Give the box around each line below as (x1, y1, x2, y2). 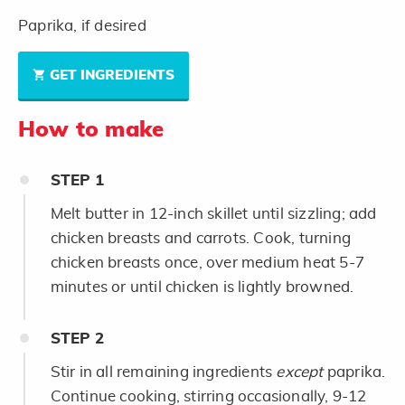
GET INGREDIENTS (50, 69, 174, 83)
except (276, 364, 327, 381)
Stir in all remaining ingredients (50, 364, 277, 381)
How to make (18, 119, 165, 142)
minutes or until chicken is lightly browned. (50, 279, 354, 296)
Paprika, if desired (18, 18, 146, 34)
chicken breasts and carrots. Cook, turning (50, 231, 351, 247)
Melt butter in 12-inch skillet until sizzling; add (50, 206, 377, 222)
